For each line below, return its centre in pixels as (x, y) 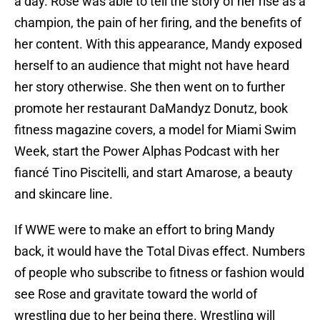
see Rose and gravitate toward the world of (136, 294)
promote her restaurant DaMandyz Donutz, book (151, 109)
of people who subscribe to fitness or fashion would (159, 273)
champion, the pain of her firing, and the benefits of (158, 23)
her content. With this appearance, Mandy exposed (158, 44)
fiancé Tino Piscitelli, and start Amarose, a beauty (154, 173)
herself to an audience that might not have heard (152, 66)
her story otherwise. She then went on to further (150, 87)
